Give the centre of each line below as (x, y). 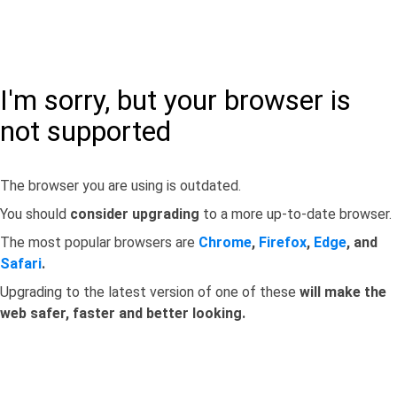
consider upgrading (135, 214)
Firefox (283, 242)
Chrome (225, 242)
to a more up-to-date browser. (296, 214)
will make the (343, 292)
